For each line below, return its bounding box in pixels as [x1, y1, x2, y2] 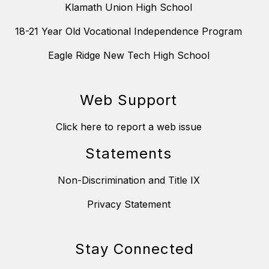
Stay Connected [75, 240, 194, 258]
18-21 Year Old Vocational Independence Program [15, 25, 242, 37]
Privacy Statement [86, 198, 171, 210]
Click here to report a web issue [55, 120, 202, 133]
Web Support [80, 91, 177, 109]
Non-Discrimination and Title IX [57, 174, 200, 186]
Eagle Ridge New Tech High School [47, 49, 210, 61]
